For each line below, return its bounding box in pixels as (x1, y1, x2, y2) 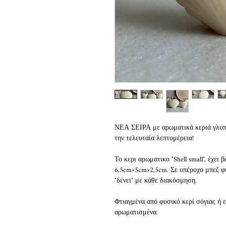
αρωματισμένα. (115, 205, 158, 220)
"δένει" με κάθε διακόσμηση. (115, 174, 197, 188)
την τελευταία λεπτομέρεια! (115, 131, 194, 146)
